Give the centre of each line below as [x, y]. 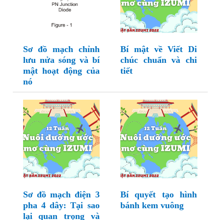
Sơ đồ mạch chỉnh [61, 49]
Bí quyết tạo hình [159, 195]
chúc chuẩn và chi [159, 60]
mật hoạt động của [61, 71]
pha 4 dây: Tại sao [61, 206]
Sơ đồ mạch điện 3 [61, 195]
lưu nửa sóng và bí [61, 60]
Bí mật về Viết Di [159, 49]
